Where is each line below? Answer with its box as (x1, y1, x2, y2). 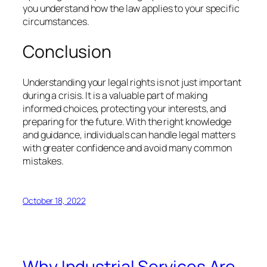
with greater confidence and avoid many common (23, 141, 232, 154)
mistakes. (23, 154, 64, 167)
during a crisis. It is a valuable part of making (23, 88, 208, 102)
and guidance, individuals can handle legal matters (23, 128, 235, 141)
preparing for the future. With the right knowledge (23, 114, 231, 128)
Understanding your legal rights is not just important (23, 75, 241, 89)
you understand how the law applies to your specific (23, 2, 240, 15)
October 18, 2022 (23, 194, 86, 206)
